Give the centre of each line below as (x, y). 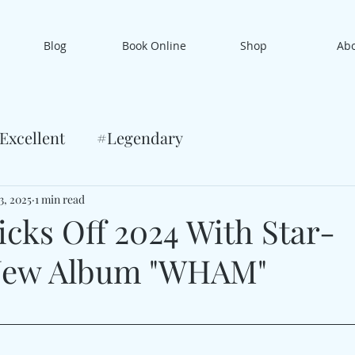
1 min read (60, 199)
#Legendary (140, 137)
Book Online (154, 46)
